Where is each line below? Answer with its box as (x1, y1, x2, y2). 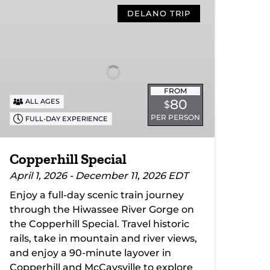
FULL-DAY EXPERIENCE (25, 115, 108, 124)
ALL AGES (25, 97, 60, 106)
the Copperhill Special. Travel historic (10, 218, 189, 230)
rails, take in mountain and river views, (10, 233, 197, 245)
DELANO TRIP (127, 8, 190, 19)
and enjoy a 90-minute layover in (10, 247, 171, 259)
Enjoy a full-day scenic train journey (10, 189, 184, 201)
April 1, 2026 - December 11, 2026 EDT (10, 170, 188, 182)
